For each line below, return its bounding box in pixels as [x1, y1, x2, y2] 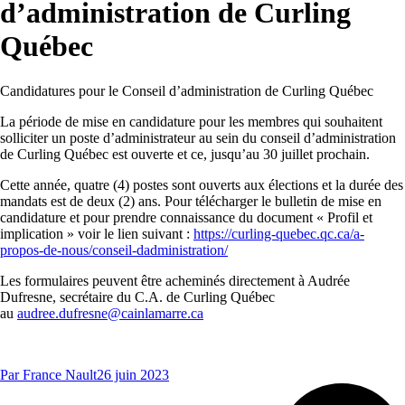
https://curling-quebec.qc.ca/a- [193, 225, 364, 241]
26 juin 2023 [97, 366, 169, 382]
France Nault [23, 366, 97, 382]
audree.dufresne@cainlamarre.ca [17, 305, 203, 321]
